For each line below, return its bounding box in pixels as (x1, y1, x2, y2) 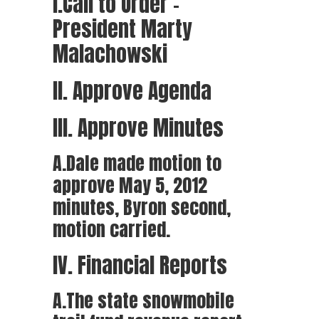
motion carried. (53, 215, 170, 244)
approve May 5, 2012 (53, 171, 207, 199)
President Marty (53, 13, 192, 45)
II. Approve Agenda (53, 75, 211, 107)
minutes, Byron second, (53, 193, 231, 221)
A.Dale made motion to (53, 149, 221, 177)
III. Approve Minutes (53, 112, 224, 144)
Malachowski (53, 38, 167, 70)
